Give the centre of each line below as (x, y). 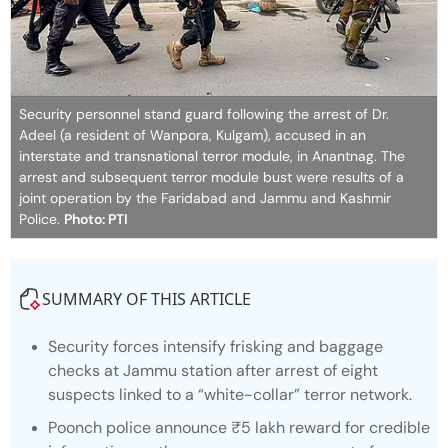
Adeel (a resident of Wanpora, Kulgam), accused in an (192, 135)
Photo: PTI (96, 219)
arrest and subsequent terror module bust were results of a (211, 177)
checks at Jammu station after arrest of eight (213, 371)
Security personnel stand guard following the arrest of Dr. (204, 114)
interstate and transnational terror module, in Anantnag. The (212, 156)
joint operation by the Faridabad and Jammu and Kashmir (205, 198)
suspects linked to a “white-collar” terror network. (230, 395)
